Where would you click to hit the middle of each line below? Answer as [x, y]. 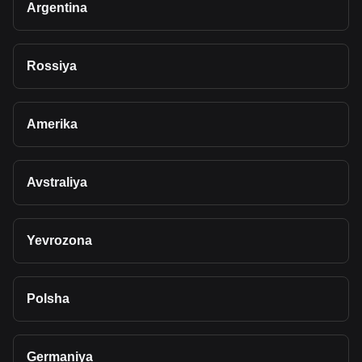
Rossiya [52, 66]
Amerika [52, 124]
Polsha [48, 299]
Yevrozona [59, 240]
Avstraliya [57, 182]
